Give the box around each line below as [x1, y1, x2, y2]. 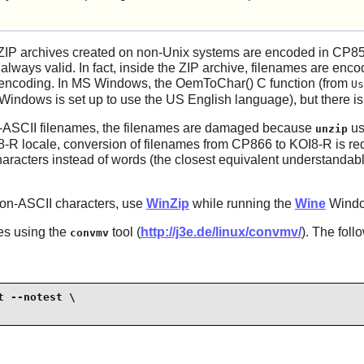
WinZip [145, 197, 189, 211]
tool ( [108, 225, 141, 240]
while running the [188, 197, 295, 211]
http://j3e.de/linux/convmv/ [140, 225, 301, 240]
